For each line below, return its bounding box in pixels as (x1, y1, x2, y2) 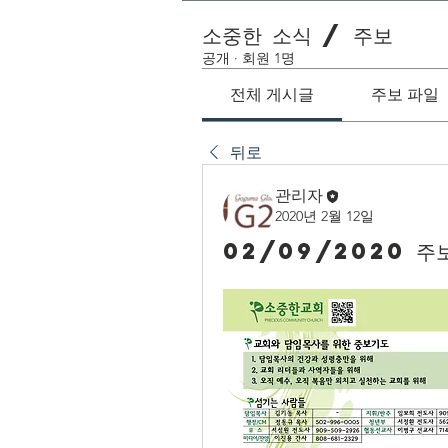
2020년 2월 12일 (275, 207, 374, 226)
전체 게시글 (230, 85, 315, 104)
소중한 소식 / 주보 (202, 21, 393, 49)
